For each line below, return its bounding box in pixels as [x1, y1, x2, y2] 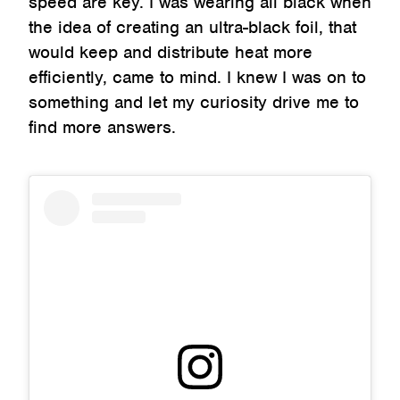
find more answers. [29, 116, 176, 139]
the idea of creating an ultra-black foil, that [29, 16, 356, 39]
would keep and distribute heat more [29, 41, 312, 64]
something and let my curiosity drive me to [29, 91, 359, 114]
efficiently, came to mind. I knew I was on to [29, 66, 366, 89]
